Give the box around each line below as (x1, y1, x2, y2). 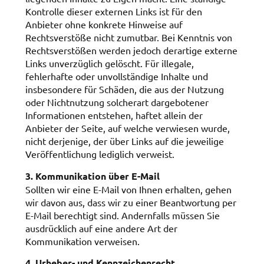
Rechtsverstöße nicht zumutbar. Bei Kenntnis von (25, 31, 232, 44)
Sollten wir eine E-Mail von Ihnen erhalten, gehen (25, 183, 232, 195)
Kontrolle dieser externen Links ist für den (25, 5, 202, 18)
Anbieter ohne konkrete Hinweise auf (25, 18, 183, 31)
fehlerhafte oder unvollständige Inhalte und (25, 70, 208, 82)
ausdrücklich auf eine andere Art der (25, 222, 177, 234)
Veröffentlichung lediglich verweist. (25, 148, 174, 160)
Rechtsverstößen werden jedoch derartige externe (25, 44, 237, 57)
